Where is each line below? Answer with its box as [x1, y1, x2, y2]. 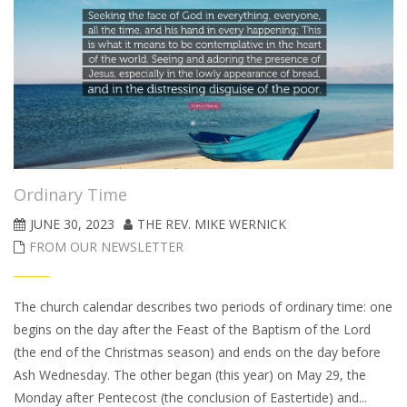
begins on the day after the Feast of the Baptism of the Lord [14, 320, 371, 338]
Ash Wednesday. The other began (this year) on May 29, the [14, 365, 366, 383]
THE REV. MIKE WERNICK [137, 214, 286, 233]
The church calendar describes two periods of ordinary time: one [14, 297, 392, 315]
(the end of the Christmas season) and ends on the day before [14, 342, 381, 361]
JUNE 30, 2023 [30, 214, 114, 233]
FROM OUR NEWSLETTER [29, 237, 184, 255]
